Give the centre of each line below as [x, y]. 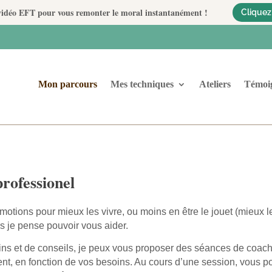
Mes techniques [142, 84]
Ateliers [215, 84]
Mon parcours [67, 84]
